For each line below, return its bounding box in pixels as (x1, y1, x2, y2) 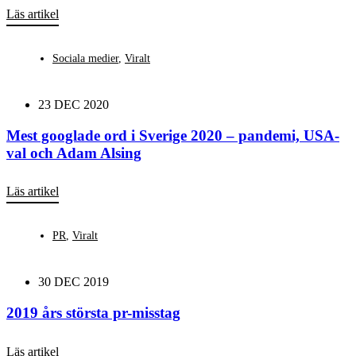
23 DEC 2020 (38, 97, 109, 111)
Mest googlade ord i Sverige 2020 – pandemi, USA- (6, 126, 339, 144)
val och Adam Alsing (6, 144, 141, 161)
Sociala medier (52, 52, 118, 64)
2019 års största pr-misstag (6, 304, 180, 322)
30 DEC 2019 (38, 275, 109, 289)
